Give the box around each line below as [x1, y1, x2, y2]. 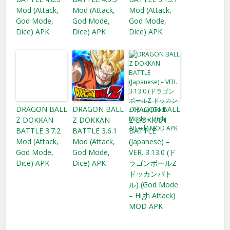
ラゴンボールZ [129, 158, 177, 168]
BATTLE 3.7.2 [16, 125, 61, 136]
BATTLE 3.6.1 [72, 125, 118, 136]
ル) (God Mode [129, 179, 179, 189]
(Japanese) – [129, 136, 170, 146]
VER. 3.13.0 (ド [129, 147, 177, 157]
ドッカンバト [129, 168, 172, 179]
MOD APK [129, 201, 163, 211]
